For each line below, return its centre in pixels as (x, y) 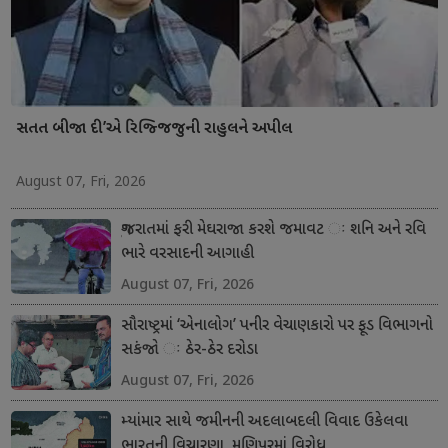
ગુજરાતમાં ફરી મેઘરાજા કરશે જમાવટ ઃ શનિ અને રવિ (273, 230)
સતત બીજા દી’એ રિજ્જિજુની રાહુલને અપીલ (153, 129)
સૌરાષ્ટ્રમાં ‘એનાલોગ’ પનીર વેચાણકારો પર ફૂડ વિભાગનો (276, 326)
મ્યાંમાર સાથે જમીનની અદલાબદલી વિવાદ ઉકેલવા (264, 422)
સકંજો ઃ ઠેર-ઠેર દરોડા (189, 350)
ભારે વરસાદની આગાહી (187, 254)
